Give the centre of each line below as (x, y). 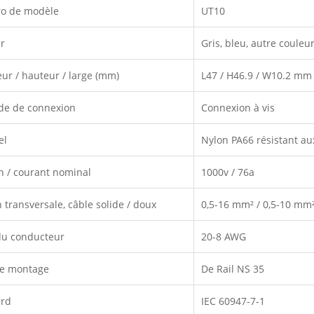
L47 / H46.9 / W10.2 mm (257, 75)
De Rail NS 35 (233, 268)
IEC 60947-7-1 (233, 301)
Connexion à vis (238, 107)
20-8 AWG (224, 236)
